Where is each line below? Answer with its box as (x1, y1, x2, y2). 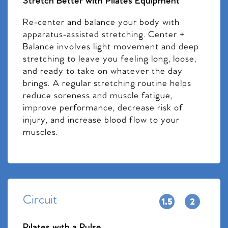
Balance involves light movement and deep (23, 41, 199, 52)
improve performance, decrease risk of (23, 102, 183, 113)
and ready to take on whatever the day (23, 66, 183, 77)
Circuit (23, 192, 57, 208)
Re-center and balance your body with (23, 17, 180, 28)
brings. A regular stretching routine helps (23, 78, 191, 89)
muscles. (23, 127, 58, 138)
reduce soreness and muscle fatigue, (23, 90, 173, 101)
